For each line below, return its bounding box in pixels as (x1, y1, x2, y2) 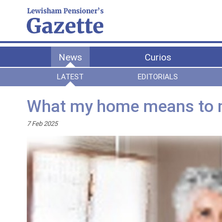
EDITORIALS (138, 72, 178, 82)
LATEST (57, 72, 84, 82)
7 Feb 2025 (27, 119, 57, 128)
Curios (144, 51, 171, 63)
